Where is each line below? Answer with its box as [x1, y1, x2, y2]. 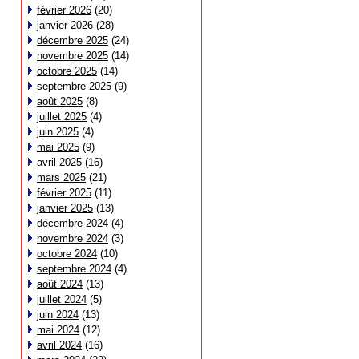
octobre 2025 [37, 65, 97, 77]
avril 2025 [37, 156, 82, 168]
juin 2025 [37, 126, 79, 138]
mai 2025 [37, 141, 79, 153]
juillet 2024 [37, 293, 87, 305]
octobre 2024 [37, 248, 97, 260]
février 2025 [37, 187, 91, 199]
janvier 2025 [37, 202, 93, 214]
